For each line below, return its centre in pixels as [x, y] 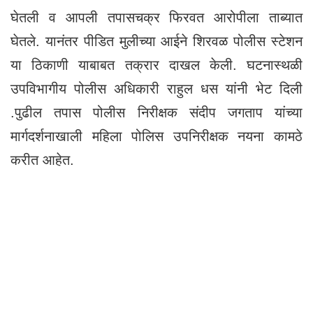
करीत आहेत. [42, 160]
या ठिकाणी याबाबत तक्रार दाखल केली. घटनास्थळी [156, 65]
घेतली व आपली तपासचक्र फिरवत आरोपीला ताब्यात [156, 17]
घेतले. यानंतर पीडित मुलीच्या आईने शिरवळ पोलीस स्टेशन [156, 41]
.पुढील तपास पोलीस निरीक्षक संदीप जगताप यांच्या [156, 112]
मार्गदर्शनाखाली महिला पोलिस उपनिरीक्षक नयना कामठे [156, 136]
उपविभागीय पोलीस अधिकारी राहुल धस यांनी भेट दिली [156, 88]
